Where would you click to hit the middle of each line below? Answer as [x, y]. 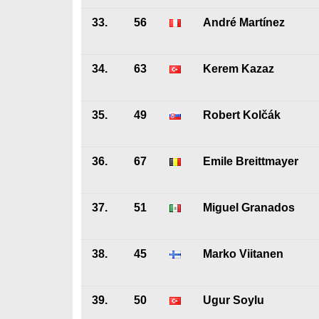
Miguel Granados [249, 208]
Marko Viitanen [243, 254]
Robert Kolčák [242, 115]
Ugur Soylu [234, 300]
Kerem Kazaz [239, 69]
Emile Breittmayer [251, 161]
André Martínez [244, 22]
